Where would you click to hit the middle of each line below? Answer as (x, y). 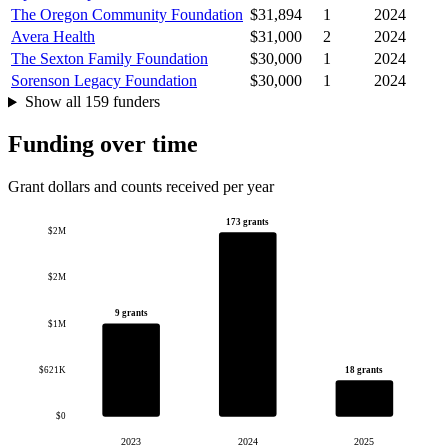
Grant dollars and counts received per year (141, 187)
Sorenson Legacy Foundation (104, 81)
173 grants (248, 222)
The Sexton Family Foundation (109, 59)
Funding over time (103, 144)
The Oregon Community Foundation (127, 15)
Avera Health (53, 37)
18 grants (364, 370)
